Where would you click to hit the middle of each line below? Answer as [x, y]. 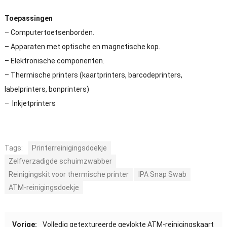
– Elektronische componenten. [54, 61]
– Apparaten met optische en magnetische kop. [82, 46]
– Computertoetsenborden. [49, 32]
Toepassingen [28, 18]
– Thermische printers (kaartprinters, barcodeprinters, [93, 75]
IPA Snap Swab [162, 174]
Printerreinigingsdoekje [69, 148]
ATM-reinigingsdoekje [44, 187]
